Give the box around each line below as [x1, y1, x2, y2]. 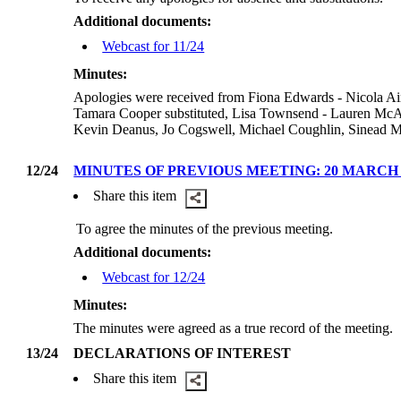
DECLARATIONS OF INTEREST [73, 346, 292, 361]
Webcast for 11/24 [102, 38, 205, 55]
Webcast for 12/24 [102, 269, 206, 286]
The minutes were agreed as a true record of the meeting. [73, 320, 394, 337]
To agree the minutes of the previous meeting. [76, 221, 334, 237]
